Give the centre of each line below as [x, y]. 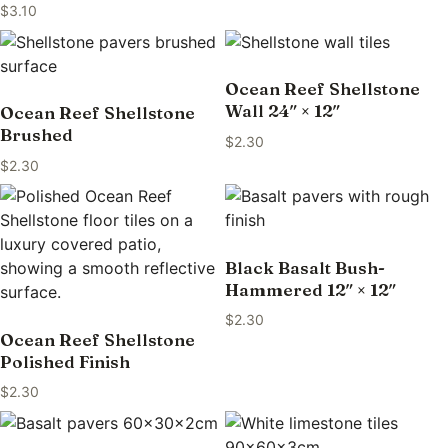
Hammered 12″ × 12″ [310, 289]
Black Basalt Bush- [304, 267]
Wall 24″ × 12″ [282, 111]
